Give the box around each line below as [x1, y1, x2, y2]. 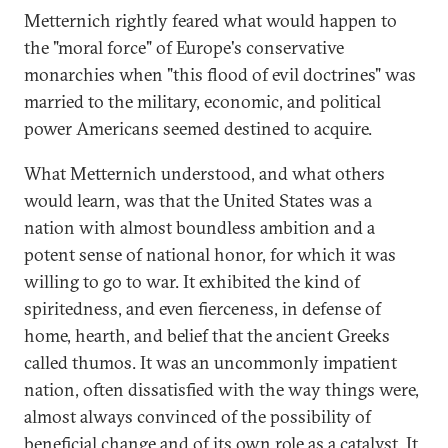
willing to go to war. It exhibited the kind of [24, 270, 360, 293]
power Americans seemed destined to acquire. [24, 117, 372, 140]
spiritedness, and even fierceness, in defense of [24, 297, 381, 320]
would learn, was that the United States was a [24, 189, 372, 212]
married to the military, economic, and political [24, 90, 381, 113]
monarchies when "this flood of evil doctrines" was [24, 63, 416, 86]
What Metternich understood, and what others [24, 162, 385, 185]
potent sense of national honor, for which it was [24, 243, 396, 266]
